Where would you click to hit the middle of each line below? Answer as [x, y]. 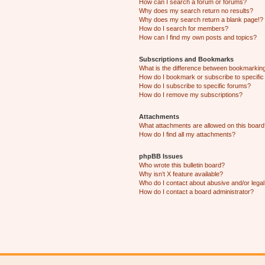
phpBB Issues [161, 156]
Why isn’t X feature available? [181, 174]
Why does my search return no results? [196, 10]
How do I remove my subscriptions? [191, 94]
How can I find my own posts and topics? [198, 37]
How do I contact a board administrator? [197, 191]
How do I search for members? [184, 28]
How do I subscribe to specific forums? [195, 85]
